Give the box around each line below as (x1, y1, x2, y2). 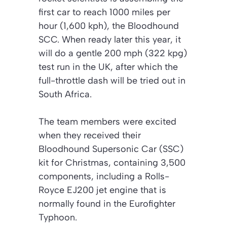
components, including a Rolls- (39, 171, 169, 182)
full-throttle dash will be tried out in (39, 75, 185, 87)
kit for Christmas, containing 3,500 (39, 157, 185, 169)
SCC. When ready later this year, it (39, 34, 181, 46)
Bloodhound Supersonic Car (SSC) (39, 143, 183, 155)
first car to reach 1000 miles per (39, 7, 170, 18)
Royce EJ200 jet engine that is (39, 184, 166, 196)
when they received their (39, 130, 141, 141)
